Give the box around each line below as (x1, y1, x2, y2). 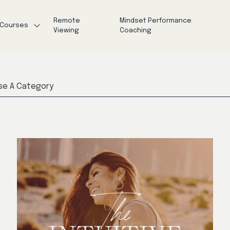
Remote (53, 17, 80, 24)
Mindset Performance (119, 17, 191, 24)
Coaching (119, 27, 151, 34)
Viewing (53, 27, 79, 34)
